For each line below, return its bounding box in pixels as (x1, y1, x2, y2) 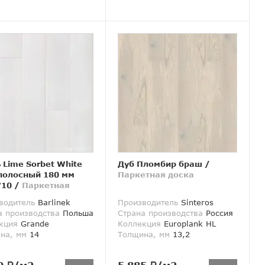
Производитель (118, 198, 179, 208)
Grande (17, 219, 49, 229)
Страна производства (118, 208, 203, 218)
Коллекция (118, 219, 161, 229)
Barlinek (34, 198, 70, 208)
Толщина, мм (118, 230, 170, 240)
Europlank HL (161, 219, 216, 229)
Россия (203, 208, 234, 218)
